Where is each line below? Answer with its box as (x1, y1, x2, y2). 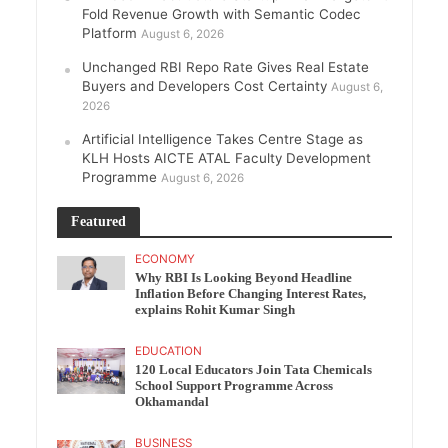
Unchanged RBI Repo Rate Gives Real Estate (81, 59, 369, 75)
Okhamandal (135, 395, 210, 409)
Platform (81, 25, 137, 41)
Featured (70, 213, 126, 229)
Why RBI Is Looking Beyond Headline (135, 271, 353, 285)
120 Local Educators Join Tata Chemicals (135, 363, 373, 377)
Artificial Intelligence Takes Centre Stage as (81, 131, 363, 147)
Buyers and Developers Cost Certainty (81, 78, 327, 94)
